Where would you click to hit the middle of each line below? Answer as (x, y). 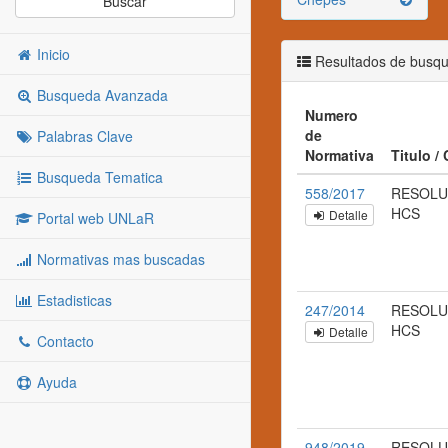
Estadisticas (72, 300)
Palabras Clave (83, 136)
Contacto (63, 341)
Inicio (51, 54)
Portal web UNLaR (93, 218)
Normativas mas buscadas (119, 259)
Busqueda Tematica (98, 177)
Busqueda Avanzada (100, 95)
